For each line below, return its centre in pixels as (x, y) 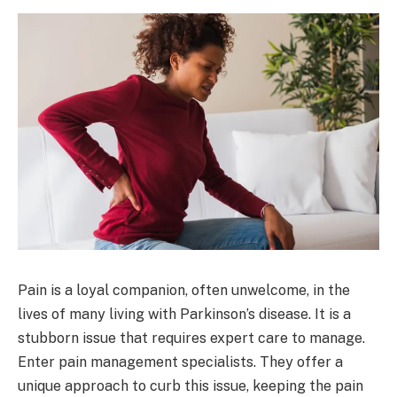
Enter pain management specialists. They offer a (180, 362)
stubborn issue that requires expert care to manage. (191, 338)
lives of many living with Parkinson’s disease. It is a (184, 314)
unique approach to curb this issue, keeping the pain (191, 385)
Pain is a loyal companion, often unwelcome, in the (184, 290)
